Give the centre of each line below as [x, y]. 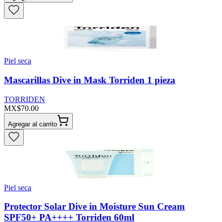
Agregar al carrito [32, 124]
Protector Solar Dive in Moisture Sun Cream [94, 207]
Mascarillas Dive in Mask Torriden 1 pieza [90, 80]
